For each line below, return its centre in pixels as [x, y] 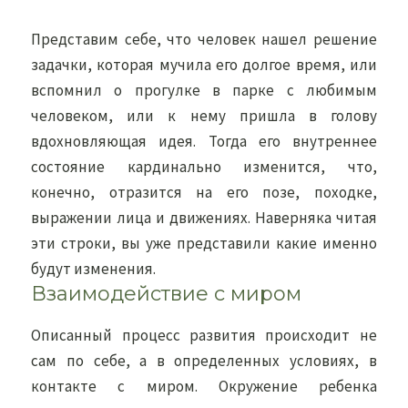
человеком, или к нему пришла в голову [204, 116]
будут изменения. [94, 269]
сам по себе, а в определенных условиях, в [204, 361]
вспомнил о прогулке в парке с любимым [204, 90]
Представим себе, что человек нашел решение [204, 39]
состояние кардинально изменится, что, [204, 167]
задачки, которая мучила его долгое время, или [204, 65]
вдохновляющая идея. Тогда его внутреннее [204, 141]
